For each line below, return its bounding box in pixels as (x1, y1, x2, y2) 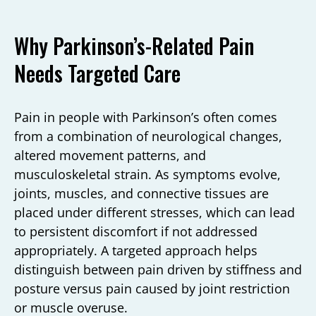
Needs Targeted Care (14, 56, 181, 89)
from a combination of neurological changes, (14, 127, 282, 145)
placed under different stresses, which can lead (14, 203, 295, 221)
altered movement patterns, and (14, 146, 206, 164)
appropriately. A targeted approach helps (14, 241, 257, 259)
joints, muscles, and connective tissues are (14, 184, 269, 202)
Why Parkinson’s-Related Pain (14, 29, 254, 61)
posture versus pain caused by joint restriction (14, 279, 290, 297)
